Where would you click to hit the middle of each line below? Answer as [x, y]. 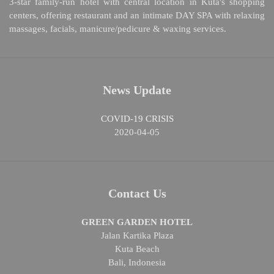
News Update [137, 90]
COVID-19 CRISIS [137, 119]
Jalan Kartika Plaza [137, 236]
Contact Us [137, 194]
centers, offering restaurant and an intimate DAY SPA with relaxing [137, 16]
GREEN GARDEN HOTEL [137, 222]
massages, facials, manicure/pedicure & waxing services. [118, 29]
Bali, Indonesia [137, 263]
